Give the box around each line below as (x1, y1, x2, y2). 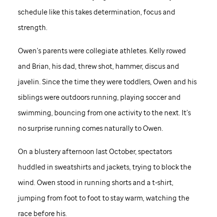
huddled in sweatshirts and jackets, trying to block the (17, 162, 191, 172)
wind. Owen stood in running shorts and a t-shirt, (17, 178, 173, 187)
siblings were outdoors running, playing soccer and (17, 93, 181, 102)
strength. (17, 23, 47, 32)
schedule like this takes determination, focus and (17, 7, 175, 17)
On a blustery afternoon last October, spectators (17, 147, 172, 156)
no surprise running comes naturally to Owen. (17, 124, 163, 133)
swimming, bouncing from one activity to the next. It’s (17, 108, 191, 118)
